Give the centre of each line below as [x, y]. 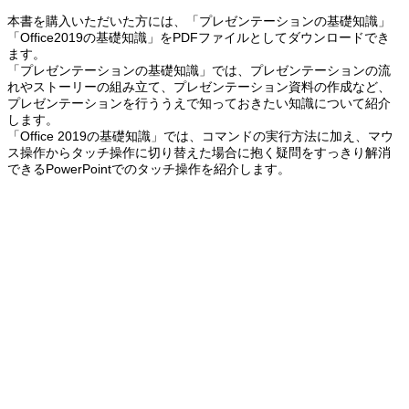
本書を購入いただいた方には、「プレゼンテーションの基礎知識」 [199, 21]
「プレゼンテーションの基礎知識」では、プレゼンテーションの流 [199, 70]
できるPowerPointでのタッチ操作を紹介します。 [149, 168]
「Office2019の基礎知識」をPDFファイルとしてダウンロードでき [199, 37]
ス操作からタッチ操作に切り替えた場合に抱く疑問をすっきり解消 [199, 152]
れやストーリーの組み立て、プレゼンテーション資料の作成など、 [199, 86]
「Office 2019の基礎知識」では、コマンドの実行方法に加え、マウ [200, 136]
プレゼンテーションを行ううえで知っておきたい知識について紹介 [199, 103]
